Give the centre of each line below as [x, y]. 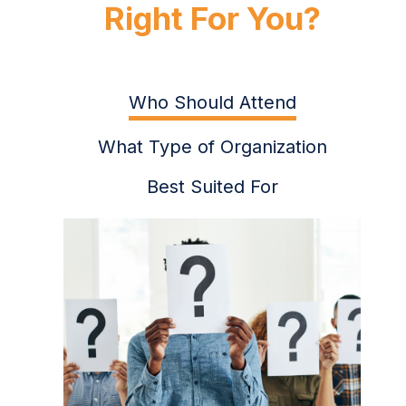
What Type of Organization [212, 147]
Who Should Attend [212, 103]
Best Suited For [212, 187]
